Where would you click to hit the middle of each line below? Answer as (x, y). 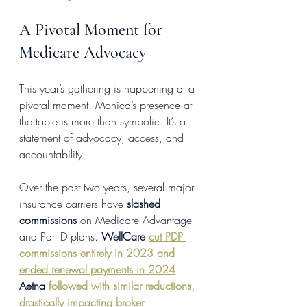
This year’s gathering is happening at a (109, 89)
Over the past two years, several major (108, 187)
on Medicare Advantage (136, 220)
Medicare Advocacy (83, 53)
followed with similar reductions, (123, 286)
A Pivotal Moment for (93, 30)
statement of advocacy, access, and (103, 138)
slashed (145, 204)
